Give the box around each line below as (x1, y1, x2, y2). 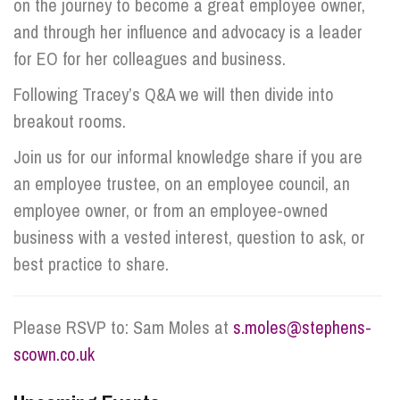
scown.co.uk (13, 342, 95, 366)
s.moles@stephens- (233, 315, 371, 339)
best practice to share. (13, 252, 169, 276)
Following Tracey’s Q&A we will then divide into (13, 82, 334, 106)
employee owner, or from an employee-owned (13, 198, 328, 222)
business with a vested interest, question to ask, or (13, 225, 365, 249)
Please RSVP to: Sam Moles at (13, 315, 233, 339)
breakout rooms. (13, 109, 126, 133)
